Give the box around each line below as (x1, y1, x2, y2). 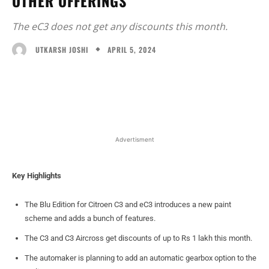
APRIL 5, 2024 (107, 44, 156, 55)
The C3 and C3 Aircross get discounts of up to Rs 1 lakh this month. (25, 233, 252, 243)
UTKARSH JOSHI (35, 44, 88, 55)
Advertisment (115, 135, 154, 143)
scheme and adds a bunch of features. (25, 213, 156, 223)
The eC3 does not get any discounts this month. (12, 20, 228, 34)
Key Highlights (12, 171, 61, 180)
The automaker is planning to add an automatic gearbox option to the (25, 253, 256, 262)
